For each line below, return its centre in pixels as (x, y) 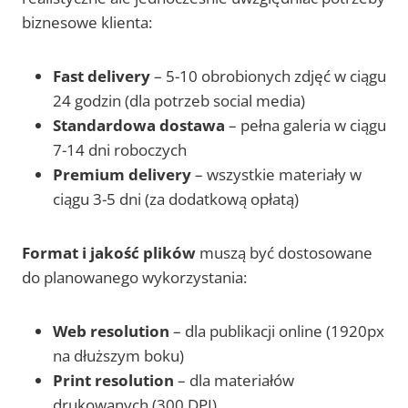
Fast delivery (102, 76)
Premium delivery (122, 175)
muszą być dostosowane (284, 253)
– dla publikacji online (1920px (277, 331)
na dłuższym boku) (118, 356)
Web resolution (111, 331)
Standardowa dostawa (139, 126)
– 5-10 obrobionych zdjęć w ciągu (268, 76)
